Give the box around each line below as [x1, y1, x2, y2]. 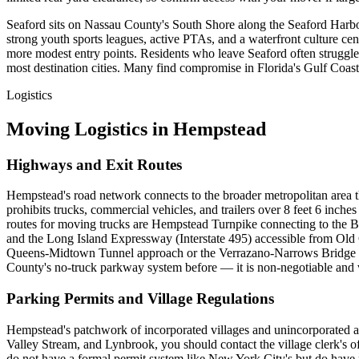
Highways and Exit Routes [6, 155, 182, 173]
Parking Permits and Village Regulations [6, 290, 274, 307]
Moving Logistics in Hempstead [6, 118, 266, 139]
